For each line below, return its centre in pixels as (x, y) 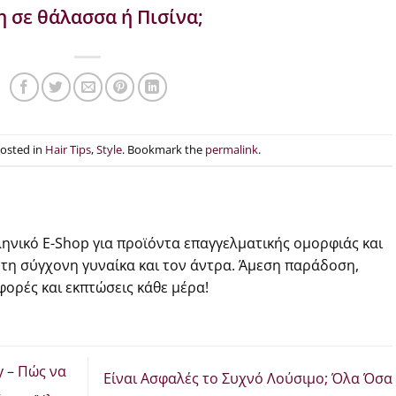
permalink (231, 150)
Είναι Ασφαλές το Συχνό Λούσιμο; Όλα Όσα (248, 378)
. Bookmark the (163, 150)
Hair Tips (68, 150)
